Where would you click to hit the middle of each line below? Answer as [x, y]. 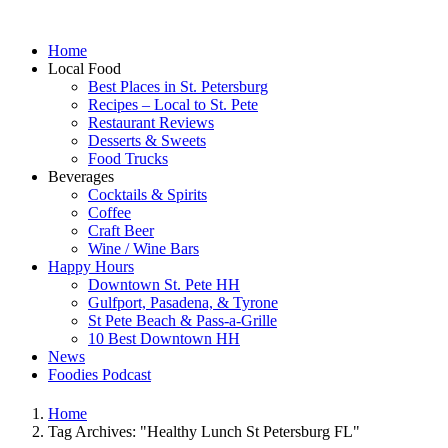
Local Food [84, 68]
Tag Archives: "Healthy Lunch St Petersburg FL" [204, 432]
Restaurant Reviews [151, 122]
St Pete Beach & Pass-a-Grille [182, 320]
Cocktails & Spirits [147, 194]
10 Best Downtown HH [164, 338]
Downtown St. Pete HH [164, 284]
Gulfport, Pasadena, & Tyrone [183, 302]
